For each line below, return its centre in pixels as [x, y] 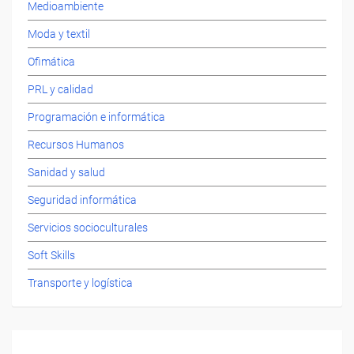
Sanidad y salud [66, 172]
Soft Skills [51, 255]
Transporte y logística [80, 282]
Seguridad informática [82, 200]
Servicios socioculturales [88, 227]
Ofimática [51, 61]
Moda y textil [59, 34]
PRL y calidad [60, 89]
